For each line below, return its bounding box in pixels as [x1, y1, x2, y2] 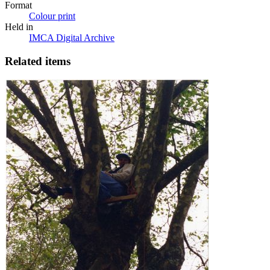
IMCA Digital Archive [29, 33, 115, 43]
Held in [5, 22, 33, 33]
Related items [5, 55, 71, 68]
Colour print [29, 11, 75, 22]
